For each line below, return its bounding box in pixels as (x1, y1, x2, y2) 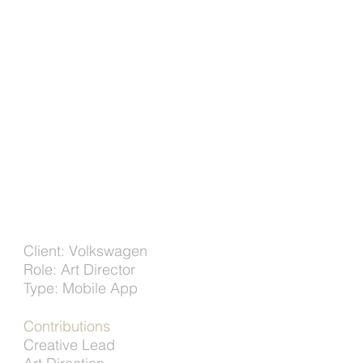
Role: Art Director (23, 259, 135, 279)
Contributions (23, 316, 110, 335)
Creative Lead (23, 335, 115, 354)
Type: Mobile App (23, 278, 138, 297)
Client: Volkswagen (23, 241, 147, 260)
